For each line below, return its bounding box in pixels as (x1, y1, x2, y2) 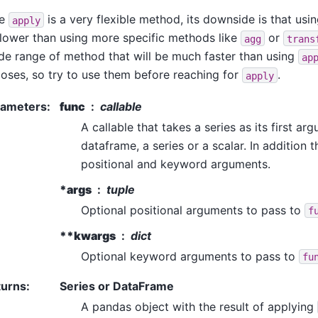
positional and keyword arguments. (81, 156, 270, 171)
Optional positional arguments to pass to (81, 202, 305, 217)
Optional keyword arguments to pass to (81, 248, 299, 263)
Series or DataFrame (60, 278, 174, 293)
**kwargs (60, 228, 116, 243)
